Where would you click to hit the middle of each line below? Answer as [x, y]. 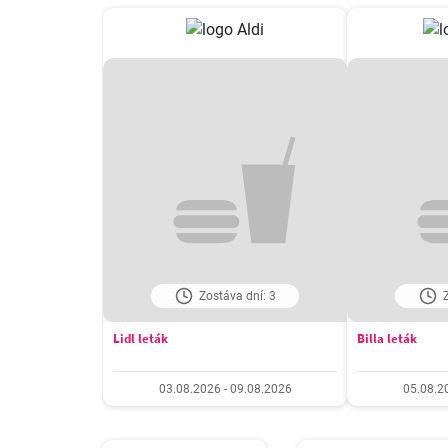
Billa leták [387, 338]
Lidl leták [140, 338]
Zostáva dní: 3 [237, 296]
